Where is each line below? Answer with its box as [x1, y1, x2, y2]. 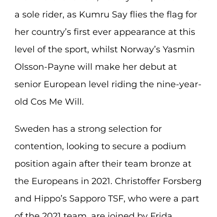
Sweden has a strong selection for [14, 124, 162, 134]
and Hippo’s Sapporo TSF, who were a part [14, 193, 199, 204]
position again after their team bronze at [14, 158, 191, 169]
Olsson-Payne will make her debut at [14, 62, 177, 72]
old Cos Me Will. [14, 96, 84, 107]
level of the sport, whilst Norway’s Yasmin [14, 44, 195, 55]
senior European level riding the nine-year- [14, 79, 201, 90]
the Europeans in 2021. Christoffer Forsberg [14, 176, 201, 186]
